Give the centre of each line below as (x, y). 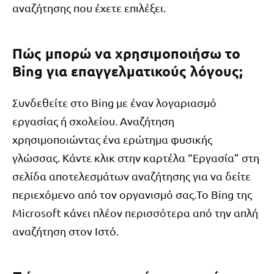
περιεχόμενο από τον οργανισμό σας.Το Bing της (132, 194)
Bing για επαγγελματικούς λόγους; (128, 71)
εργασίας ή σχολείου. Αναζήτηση (93, 121)
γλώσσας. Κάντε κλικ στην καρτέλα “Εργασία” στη (136, 158)
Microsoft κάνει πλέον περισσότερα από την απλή (135, 213)
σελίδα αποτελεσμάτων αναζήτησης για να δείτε (131, 176)
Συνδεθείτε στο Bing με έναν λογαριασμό (114, 103)
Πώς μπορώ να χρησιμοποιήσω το (126, 53)
